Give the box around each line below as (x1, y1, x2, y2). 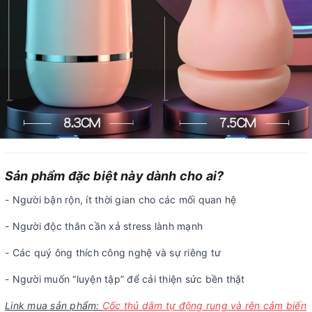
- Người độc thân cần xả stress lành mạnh (5, 220, 203, 233)
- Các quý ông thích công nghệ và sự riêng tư (5, 247, 221, 259)
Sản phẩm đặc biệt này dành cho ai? (5, 169, 224, 184)
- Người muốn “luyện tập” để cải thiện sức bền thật (5, 273, 245, 286)
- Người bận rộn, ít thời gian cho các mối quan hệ (5, 194, 237, 206)
